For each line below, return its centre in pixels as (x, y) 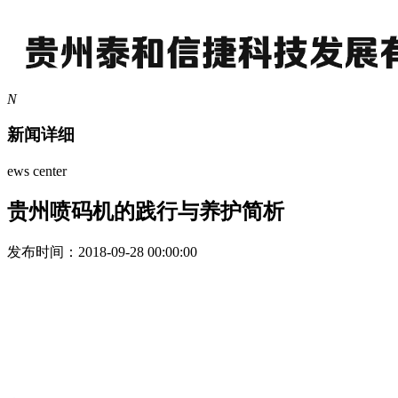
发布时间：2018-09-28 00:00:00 (102, 251)
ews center (37, 171)
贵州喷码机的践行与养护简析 (146, 212)
